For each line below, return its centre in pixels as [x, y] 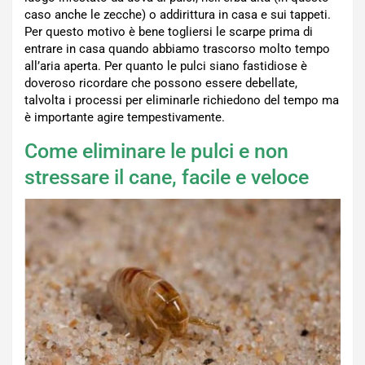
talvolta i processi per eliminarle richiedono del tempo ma [182, 100]
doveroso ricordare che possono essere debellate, [161, 83]
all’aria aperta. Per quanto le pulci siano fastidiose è [166, 66]
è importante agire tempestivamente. [125, 117]
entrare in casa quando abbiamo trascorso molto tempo [177, 48]
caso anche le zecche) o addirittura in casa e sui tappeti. [178, 14]
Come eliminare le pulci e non [156, 151]
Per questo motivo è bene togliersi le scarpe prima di [169, 31]
